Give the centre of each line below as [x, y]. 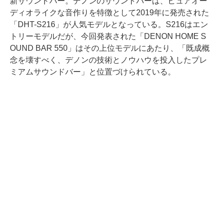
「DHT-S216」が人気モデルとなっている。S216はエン [109, 25]
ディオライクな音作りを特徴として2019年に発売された [110, 13]
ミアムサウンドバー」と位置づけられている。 [93, 72]
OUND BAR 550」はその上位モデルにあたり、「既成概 [110, 48]
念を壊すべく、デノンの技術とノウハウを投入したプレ [109, 60]
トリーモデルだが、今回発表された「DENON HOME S [108, 37]
